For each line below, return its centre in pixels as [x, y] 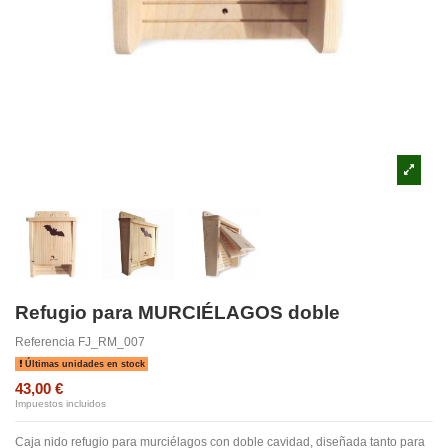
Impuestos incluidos [60, 403]
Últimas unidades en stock [83, 363]
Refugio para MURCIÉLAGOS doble [177, 312]
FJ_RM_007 [111, 341]
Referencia [45, 341]
